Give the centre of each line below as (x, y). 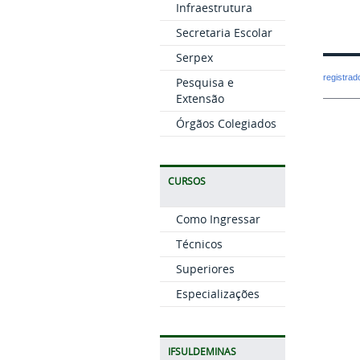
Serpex (194, 58)
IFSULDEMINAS (202, 352)
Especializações (217, 294)
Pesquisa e (205, 83)
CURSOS (186, 182)
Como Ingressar (218, 219)
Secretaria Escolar (224, 33)
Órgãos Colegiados (226, 124)
